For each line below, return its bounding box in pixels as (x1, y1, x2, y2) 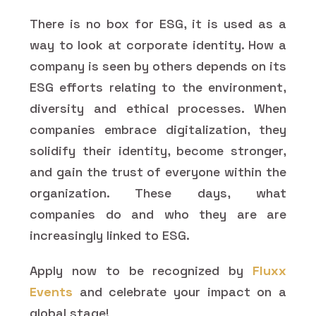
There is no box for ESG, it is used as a (30, 15, 286, 32)
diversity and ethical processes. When (30, 99, 286, 116)
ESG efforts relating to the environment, (30, 78, 286, 95)
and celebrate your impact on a (73, 283, 286, 300)
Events (30, 283, 73, 300)
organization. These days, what (30, 184, 286, 201)
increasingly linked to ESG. (30, 226, 190, 243)
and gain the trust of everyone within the (30, 163, 286, 180)
